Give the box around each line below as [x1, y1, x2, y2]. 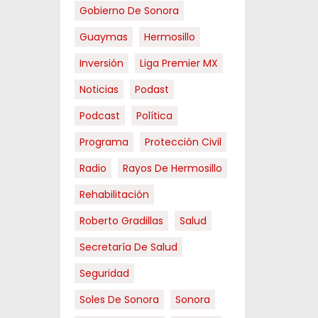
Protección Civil [144, 134, 221, 149]
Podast [134, 82, 169, 97]
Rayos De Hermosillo [122, 160, 222, 175]
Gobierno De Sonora [79, 3, 179, 18]
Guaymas [79, 29, 128, 44]
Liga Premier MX [139, 55, 218, 70]
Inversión [79, 55, 124, 70]
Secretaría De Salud [79, 239, 177, 254]
